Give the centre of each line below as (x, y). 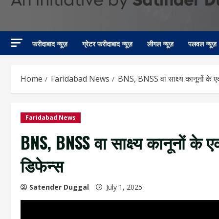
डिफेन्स (42, 165)
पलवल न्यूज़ (202, 44)
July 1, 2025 (124, 187)
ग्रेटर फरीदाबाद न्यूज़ (107, 44)
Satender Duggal (59, 187)
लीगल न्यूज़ (160, 44)
